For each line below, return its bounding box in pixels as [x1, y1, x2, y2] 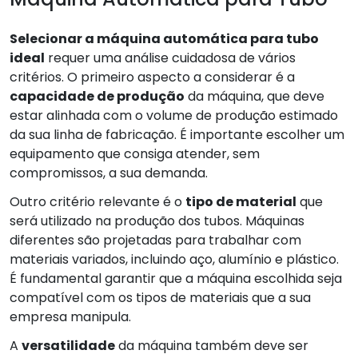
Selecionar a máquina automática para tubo [10, 29, 319, 48]
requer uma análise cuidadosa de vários [45, 48, 296, 67]
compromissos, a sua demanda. [10, 163, 208, 182]
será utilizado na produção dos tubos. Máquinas [10, 211, 304, 230]
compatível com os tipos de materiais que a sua [10, 288, 311, 307]
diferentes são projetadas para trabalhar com [10, 230, 301, 249]
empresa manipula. [10, 307, 131, 326]
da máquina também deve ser [115, 336, 308, 355]
